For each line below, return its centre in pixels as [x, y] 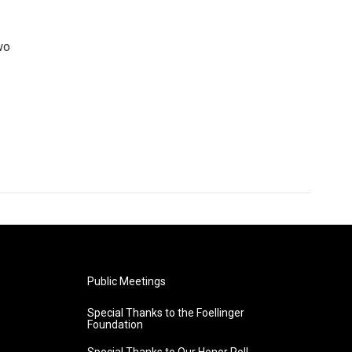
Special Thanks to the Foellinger [165, 313]
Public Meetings [126, 281]
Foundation [115, 324]
